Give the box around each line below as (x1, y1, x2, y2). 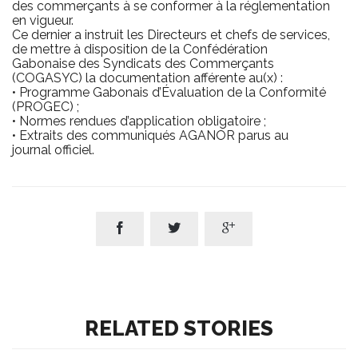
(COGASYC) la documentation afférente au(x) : (12, 70, 283, 86)
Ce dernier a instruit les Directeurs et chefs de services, (12, 27, 330, 43)
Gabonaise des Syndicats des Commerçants (12, 56, 274, 72)
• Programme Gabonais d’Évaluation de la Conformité (12, 85, 326, 101)
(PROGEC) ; (12, 99, 79, 115)
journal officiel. (12, 142, 94, 158)
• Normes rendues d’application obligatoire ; (12, 113, 266, 129)
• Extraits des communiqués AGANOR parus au (12, 128, 288, 144)
